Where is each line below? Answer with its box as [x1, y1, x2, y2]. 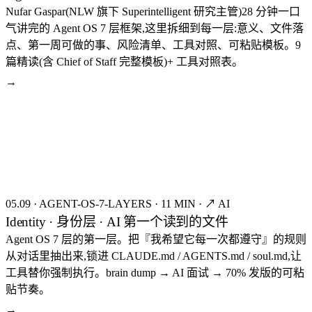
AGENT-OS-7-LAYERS [39, 197, 152, 210]
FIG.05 [17, 119, 42, 127]
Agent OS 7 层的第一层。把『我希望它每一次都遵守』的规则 [6, 233, 306, 245]
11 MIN [161, 197, 196, 210]
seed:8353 [267, 96, 299, 104]
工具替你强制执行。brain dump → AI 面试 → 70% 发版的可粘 [6, 266, 304, 279]
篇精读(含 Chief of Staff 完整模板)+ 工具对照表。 [6, 55, 243, 68]
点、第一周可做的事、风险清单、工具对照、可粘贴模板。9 [6, 38, 301, 51]
